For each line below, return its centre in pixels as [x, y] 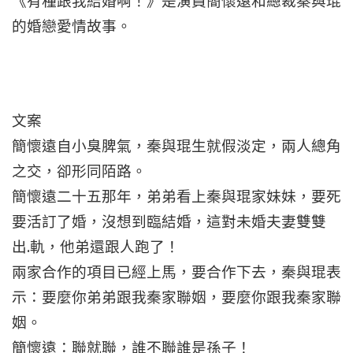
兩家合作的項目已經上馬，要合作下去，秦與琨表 [176, 272]
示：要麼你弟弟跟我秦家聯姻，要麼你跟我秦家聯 [176, 297]
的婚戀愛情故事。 [72, 26]
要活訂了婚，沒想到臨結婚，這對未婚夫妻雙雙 [169, 222]
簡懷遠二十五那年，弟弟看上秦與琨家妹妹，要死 [176, 197]
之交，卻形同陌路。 [79, 171]
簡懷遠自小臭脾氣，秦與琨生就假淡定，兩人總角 [176, 146]
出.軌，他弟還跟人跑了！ [96, 247]
